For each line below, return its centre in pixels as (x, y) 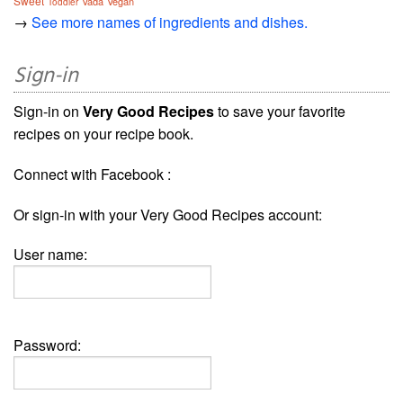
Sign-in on (48, 112)
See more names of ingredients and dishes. (170, 22)
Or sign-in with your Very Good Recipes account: (168, 215)
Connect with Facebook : (92, 175)
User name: (50, 255)
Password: (47, 345)
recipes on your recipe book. (103, 134)
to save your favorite (280, 112)
